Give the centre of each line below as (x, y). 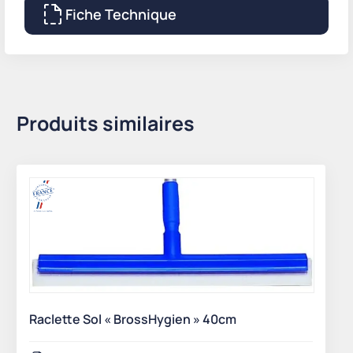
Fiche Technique (121, 14)
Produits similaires (106, 123)
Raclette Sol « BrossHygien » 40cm (133, 320)
